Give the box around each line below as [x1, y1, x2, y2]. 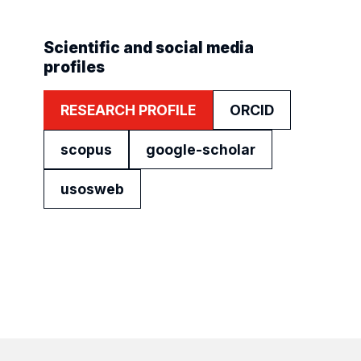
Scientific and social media [43, 39, 254, 57]
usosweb [60, 180, 124, 197]
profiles [43, 58, 105, 77]
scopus [60, 141, 112, 158]
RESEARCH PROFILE [60, 102, 196, 118]
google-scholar [145, 141, 255, 158]
